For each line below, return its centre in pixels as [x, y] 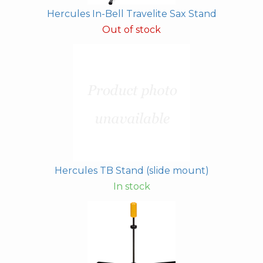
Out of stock [131, 30]
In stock [131, 187]
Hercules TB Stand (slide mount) [131, 171]
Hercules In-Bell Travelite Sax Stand [131, 14]
